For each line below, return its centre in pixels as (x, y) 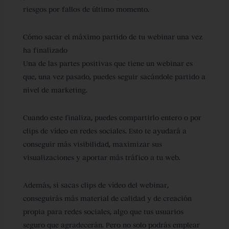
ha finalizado (46, 50)
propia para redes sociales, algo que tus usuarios (103, 212)
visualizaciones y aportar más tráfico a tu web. (101, 157)
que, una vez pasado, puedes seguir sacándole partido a (114, 77)
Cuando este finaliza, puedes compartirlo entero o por (112, 118)
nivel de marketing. (56, 90)
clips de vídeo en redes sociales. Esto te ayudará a (105, 131)
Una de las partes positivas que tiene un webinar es (108, 63)
